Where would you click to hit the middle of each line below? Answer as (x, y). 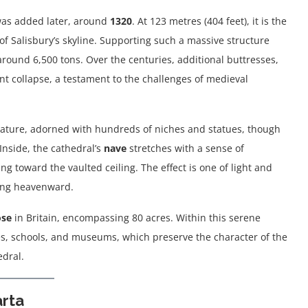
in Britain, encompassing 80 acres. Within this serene (136, 218)
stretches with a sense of (185, 148)
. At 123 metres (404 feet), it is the (209, 21)
